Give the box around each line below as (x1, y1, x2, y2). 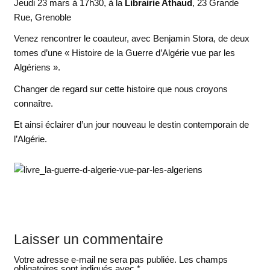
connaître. (13, 98, 53, 108)
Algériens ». (13, 62, 60, 73)
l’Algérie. (13, 134, 47, 145)
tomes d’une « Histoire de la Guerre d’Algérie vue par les (13, 48, 235, 58)
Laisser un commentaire (13, 231, 163, 248)
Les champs (178, 254, 228, 265)
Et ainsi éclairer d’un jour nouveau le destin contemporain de (13, 119, 249, 130)
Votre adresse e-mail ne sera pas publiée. (13, 254, 177, 265)
